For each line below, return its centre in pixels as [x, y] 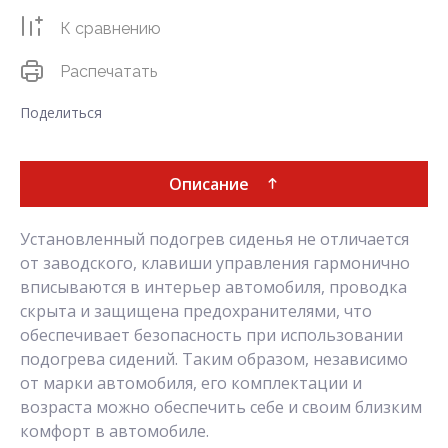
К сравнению [110, 28]
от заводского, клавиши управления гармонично [215, 263]
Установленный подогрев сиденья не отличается [214, 239]
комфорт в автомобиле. [114, 431]
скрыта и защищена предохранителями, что [196, 311]
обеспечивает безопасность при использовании [211, 335]
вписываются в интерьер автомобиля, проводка [213, 287]
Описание [209, 184]
